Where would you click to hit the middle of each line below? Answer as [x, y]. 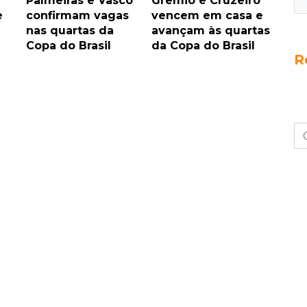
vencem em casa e [207, 16]
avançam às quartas [210, 31]
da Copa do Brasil [203, 46]
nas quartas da [70, 31]
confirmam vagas [77, 16]
